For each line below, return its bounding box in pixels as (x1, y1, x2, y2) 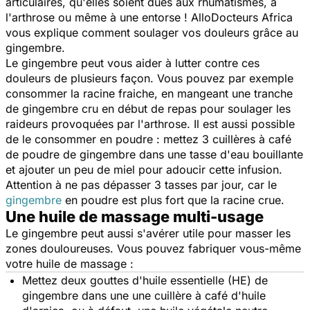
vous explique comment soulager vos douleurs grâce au (6, 26, 298, 40)
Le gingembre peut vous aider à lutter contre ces (6, 56, 259, 71)
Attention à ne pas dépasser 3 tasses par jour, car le (6, 178, 277, 192)
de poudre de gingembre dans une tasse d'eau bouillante (6, 147, 303, 162)
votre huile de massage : (6, 257, 137, 271)
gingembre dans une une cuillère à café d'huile (22, 289, 266, 303)
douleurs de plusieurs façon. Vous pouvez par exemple (6, 71, 293, 86)
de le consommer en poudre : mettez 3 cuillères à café (6, 132, 291, 147)
